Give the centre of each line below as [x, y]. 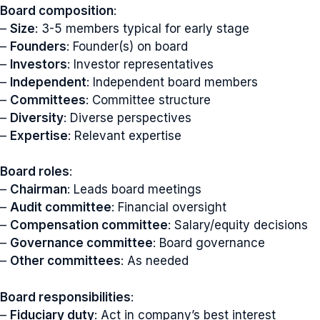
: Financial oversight [169, 207]
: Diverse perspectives [127, 117]
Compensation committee [89, 225]
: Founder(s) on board [127, 46]
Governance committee [81, 243]
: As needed [155, 261]
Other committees [65, 261]
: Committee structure [148, 100]
